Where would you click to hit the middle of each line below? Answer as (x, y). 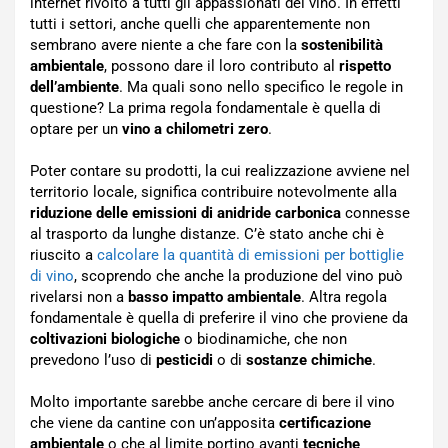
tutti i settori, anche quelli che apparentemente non (200, 23)
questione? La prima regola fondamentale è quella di (205, 107)
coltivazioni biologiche (105, 338)
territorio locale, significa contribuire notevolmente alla (213, 191)
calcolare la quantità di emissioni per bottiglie (250, 254)
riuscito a (63, 254)
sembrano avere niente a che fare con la (165, 44)
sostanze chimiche (309, 359)
